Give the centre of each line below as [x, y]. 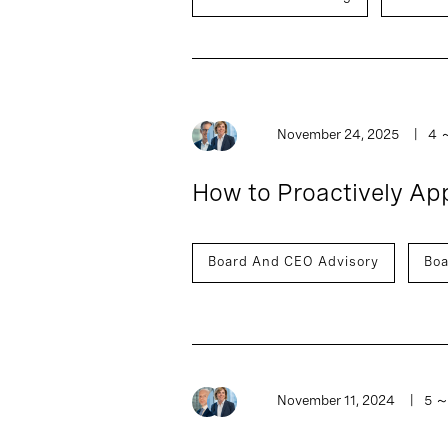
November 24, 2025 [338, 134]
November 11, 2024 [336, 400]
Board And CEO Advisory [293, 261]
